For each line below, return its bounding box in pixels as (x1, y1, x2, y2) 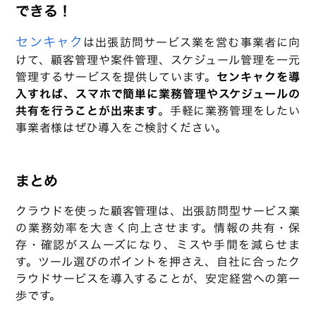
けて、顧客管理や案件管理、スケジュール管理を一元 (16, 51, 300, 69)
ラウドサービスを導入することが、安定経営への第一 (16, 270, 300, 288)
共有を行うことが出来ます (16, 102, 159, 120)
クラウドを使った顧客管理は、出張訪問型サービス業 (16, 202, 300, 220)
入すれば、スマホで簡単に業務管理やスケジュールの (16, 85, 300, 103)
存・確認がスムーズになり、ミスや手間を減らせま (16, 236, 300, 254)
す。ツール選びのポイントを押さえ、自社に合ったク (16, 253, 300, 271)
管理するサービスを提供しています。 (16, 68, 217, 86)
